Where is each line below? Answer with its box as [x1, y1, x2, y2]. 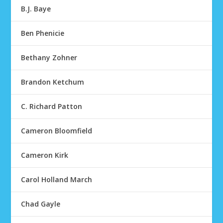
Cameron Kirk [21, 150, 69, 160]
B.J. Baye [21, 4, 51, 13]
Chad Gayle [21, 199, 61, 209]
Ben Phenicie [21, 28, 65, 38]
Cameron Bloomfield [21, 126, 93, 135]
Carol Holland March [21, 175, 93, 184]
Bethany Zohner [21, 53, 78, 62]
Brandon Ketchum [21, 77, 85, 87]
